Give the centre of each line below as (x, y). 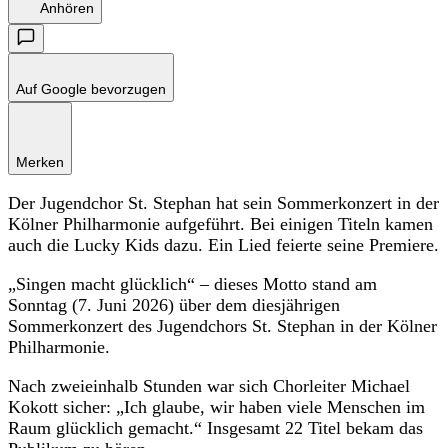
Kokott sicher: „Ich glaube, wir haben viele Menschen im (216, 406)
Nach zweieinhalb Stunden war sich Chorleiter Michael (209, 385)
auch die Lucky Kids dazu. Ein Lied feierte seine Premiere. (223, 244)
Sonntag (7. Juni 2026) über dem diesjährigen (174, 304)
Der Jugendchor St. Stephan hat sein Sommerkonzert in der (223, 202)
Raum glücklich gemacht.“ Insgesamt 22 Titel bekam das (215, 427)
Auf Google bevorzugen (91, 88)
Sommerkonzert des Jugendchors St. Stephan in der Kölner (222, 325)
